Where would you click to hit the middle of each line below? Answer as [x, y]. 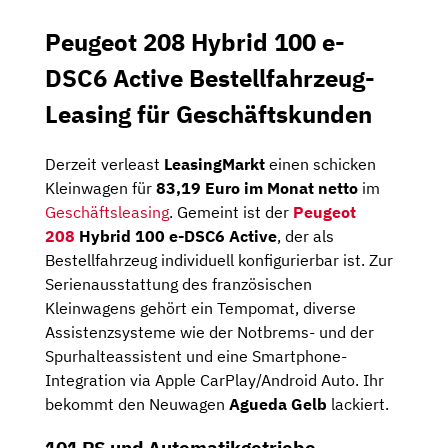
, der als [305, 235]
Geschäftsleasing [107, 211]
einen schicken [322, 163]
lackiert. [358, 403]
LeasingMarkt [216, 163]
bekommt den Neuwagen [137, 403]
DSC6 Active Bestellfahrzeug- [210, 77]
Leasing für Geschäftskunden [208, 113]
